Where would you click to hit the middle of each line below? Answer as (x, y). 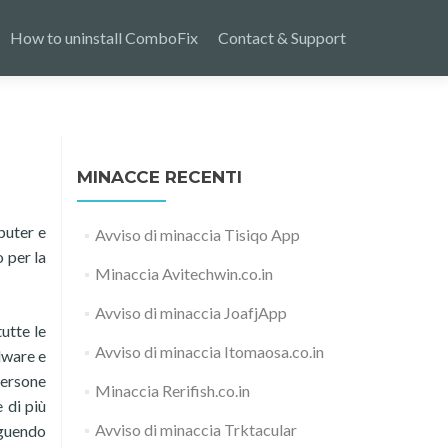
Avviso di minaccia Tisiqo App (197, 234)
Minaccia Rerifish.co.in (172, 390)
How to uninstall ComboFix (104, 37)
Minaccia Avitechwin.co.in (183, 273)
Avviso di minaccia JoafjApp (190, 312)
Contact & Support (282, 37)
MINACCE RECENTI (159, 177)
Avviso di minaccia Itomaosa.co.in (209, 351)
